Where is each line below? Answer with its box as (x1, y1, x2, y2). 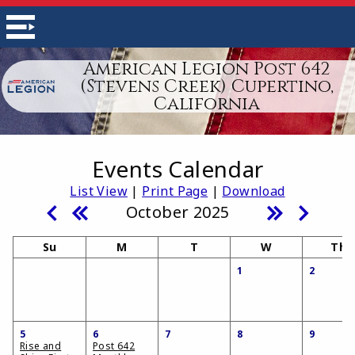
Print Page (142, 182, 208, 200)
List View (70, 182, 128, 200)
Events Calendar (91, 154, 264, 184)
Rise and (20, 339, 62, 353)
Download (222, 182, 285, 200)
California (153, 92, 260, 116)
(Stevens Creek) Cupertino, (79, 74, 334, 98)
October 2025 (125, 201, 230, 223)
